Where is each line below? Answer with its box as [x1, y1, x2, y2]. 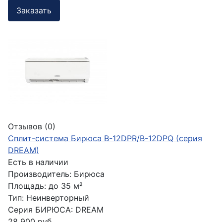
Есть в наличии [8, 157, 68, 167]
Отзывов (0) [8, 121, 55, 132]
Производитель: [8, 169, 74, 179]
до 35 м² [49, 181, 83, 191]
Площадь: [8, 181, 46, 191]
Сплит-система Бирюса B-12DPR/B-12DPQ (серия [8, 133, 202, 144]
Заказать [16, 5, 52, 15]
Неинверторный [26, 193, 89, 203]
